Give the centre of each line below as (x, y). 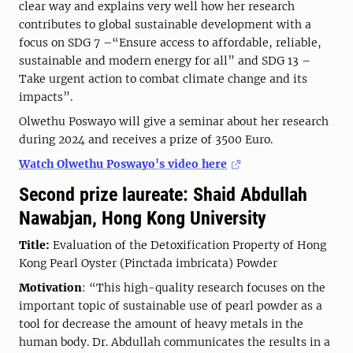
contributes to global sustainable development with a (165, 24)
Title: (36, 245)
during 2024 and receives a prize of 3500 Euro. (146, 139)
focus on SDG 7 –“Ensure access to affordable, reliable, (170, 43)
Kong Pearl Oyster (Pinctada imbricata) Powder (148, 263)
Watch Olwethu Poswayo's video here (123, 164)
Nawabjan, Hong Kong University (143, 218)
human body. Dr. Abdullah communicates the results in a (175, 342)
